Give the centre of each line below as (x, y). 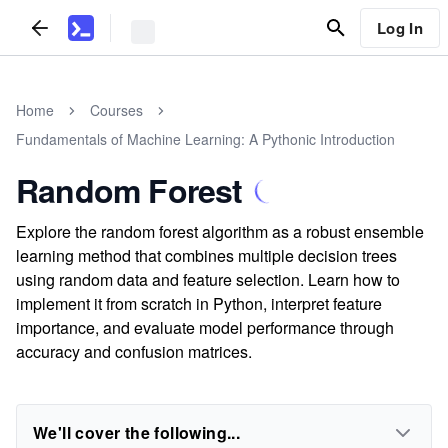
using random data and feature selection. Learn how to (208, 279)
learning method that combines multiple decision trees (206, 255)
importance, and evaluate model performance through (205, 327)
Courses (116, 110)
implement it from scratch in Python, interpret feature (199, 303)
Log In (399, 27)
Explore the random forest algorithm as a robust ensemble (220, 231)
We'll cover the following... (137, 432)
